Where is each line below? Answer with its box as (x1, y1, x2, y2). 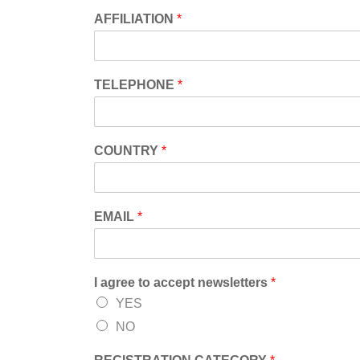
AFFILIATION (94, 12, 177, 26)
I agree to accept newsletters (94, 276, 271, 289)
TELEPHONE (94, 78, 178, 92)
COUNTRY (94, 144, 162, 157)
